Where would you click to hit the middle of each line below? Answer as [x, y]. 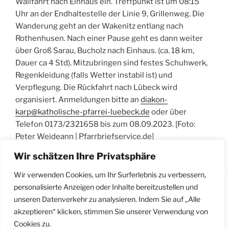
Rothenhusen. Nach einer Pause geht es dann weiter [109, 39]
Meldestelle [169, 207]
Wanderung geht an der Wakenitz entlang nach [99, 26]
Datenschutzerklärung [102, 207]
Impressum [36, 207]
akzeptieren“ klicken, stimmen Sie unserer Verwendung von [111, 211]
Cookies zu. [32, 224]
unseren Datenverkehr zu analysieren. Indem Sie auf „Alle [107, 199]
